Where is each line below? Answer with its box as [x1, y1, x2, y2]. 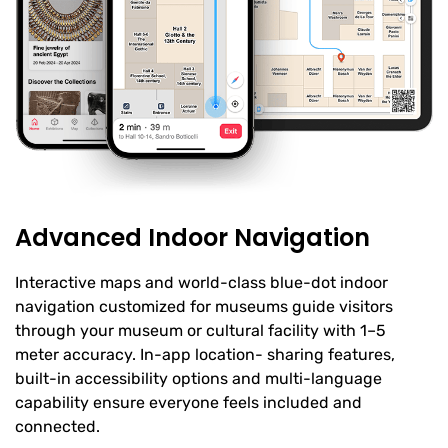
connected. [15, 416, 100, 436]
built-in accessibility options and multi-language [15, 368, 382, 388]
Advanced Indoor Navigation [15, 220, 370, 254]
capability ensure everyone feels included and [15, 392, 362, 412]
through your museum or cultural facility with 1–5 [15, 320, 386, 340]
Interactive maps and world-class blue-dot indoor [15, 272, 388, 292]
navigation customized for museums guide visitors [15, 296, 393, 316]
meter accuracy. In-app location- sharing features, [15, 344, 395, 364]
